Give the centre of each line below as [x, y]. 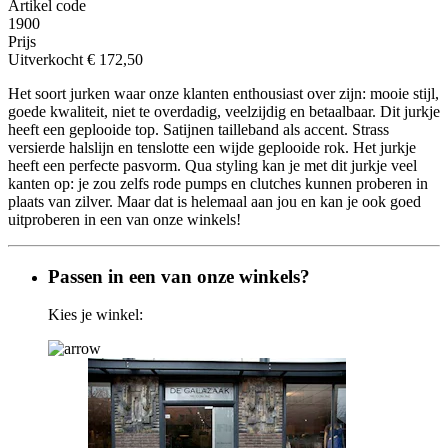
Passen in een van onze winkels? [179, 276]
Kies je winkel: [95, 315]
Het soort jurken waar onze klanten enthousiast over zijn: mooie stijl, [223, 93]
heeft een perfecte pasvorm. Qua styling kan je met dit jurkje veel [212, 165]
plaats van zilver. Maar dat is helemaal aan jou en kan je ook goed [214, 201]
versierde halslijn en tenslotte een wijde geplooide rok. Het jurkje [212, 147]
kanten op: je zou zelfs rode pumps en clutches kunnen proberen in [218, 183]
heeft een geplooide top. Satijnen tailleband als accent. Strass [198, 129]
